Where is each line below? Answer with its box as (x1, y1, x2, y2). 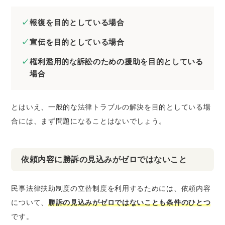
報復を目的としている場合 (30, 18, 125, 27)
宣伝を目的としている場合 (30, 37, 125, 46)
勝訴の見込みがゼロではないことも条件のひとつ (48, 198, 211, 206)
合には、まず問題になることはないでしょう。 (11, 117, 167, 125)
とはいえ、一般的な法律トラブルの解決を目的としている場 (11, 102, 211, 111)
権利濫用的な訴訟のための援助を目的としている (30, 57, 203, 66)
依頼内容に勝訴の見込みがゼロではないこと (21, 155, 187, 164)
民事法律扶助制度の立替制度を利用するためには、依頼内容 (11, 184, 211, 192)
